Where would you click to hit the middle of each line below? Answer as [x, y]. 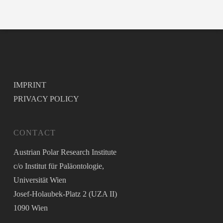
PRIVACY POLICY [46, 99]
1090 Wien [30, 208]
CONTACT [35, 133]
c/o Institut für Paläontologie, [58, 166]
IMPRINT [30, 85]
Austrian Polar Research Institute [65, 152]
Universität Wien [40, 180]
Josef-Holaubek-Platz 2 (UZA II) [65, 194]
